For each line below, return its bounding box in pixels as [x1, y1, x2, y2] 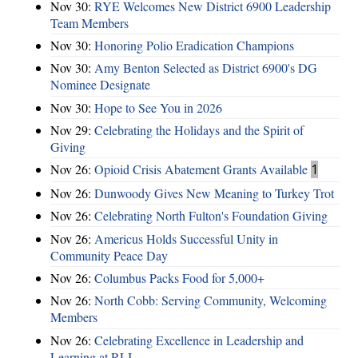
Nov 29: [50, 121, 94, 139]
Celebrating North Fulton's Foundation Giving [94, 207, 328, 225]
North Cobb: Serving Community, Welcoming [94, 292, 327, 309]
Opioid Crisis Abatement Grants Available [94, 161, 308, 178]
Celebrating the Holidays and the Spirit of [94, 121, 304, 139]
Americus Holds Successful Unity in [94, 229, 278, 247]
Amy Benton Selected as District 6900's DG [94, 59, 317, 77]
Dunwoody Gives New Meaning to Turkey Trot [94, 184, 334, 201]
